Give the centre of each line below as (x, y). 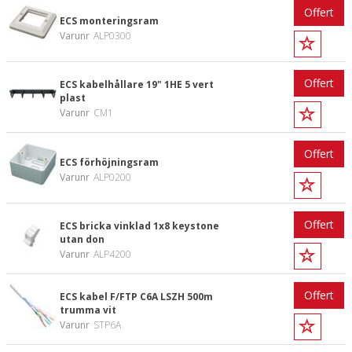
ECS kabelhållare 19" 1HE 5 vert (137, 84)
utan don (82, 239)
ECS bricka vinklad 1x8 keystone (139, 226)
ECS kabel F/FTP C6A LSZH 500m (136, 297)
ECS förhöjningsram (109, 162)
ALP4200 (112, 254)
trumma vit (88, 310)
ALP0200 (112, 177)
